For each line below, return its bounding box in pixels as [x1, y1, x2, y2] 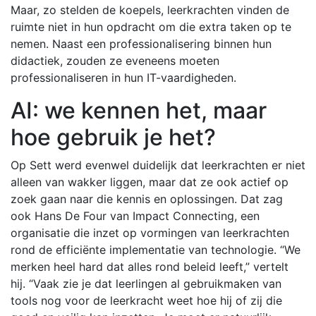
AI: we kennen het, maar [11, 97, 267, 124]
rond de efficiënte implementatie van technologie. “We [11, 243, 300, 257]
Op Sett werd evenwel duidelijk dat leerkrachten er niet [11, 158, 305, 172]
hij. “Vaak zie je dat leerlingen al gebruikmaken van [11, 276, 281, 291]
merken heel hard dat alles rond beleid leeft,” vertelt [11, 260, 288, 274]
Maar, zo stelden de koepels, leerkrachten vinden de [11, 3, 289, 17]
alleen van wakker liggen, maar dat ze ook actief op [11, 175, 288, 189]
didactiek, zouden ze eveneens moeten [11, 54, 219, 68]
